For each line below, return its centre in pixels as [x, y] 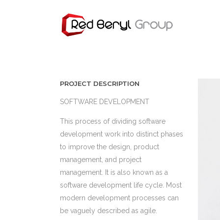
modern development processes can [119, 198]
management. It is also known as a [114, 172]
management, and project [101, 160]
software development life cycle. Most [121, 185]
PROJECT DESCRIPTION [100, 83]
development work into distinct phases [122, 134]
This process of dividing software [113, 121]
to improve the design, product [110, 147]
